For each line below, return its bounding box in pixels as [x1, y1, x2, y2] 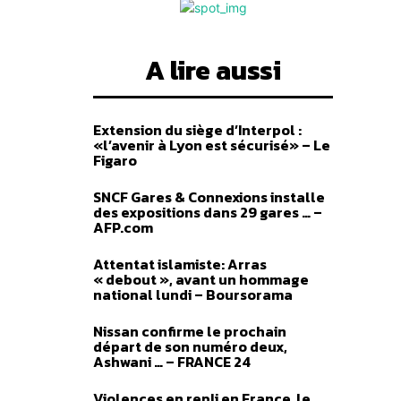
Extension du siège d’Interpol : [93, 119, 302, 141]
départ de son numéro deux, [93, 336, 287, 357]
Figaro [93, 149, 137, 171]
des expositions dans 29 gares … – [93, 201, 322, 223]
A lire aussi [145, 50, 281, 90]
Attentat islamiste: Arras [93, 253, 267, 275]
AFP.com [93, 217, 153, 238]
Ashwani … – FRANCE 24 [93, 351, 251, 372]
